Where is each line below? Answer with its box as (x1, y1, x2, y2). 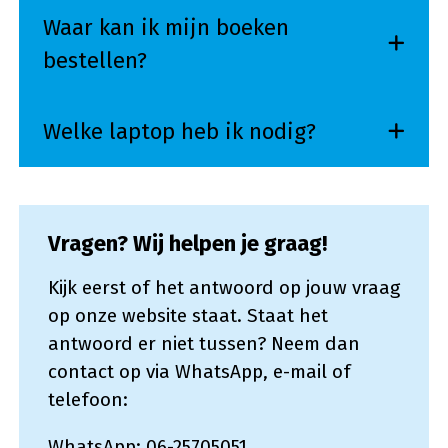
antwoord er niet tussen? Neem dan (47, 332, 360, 355)
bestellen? (42, 46, 147, 74)
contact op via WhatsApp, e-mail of (47, 360, 351, 383)
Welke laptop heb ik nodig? (42, 117, 316, 145)
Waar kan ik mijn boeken (42, 13, 289, 41)
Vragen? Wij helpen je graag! (47, 230, 327, 257)
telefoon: (47, 388, 128, 411)
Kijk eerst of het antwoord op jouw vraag (47, 276, 400, 299)
